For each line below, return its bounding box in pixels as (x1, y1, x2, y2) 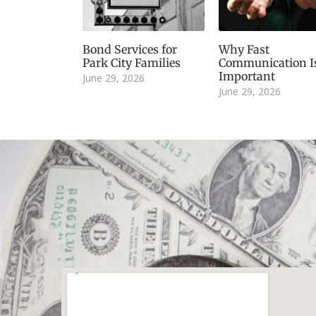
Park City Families (83, 56, 181, 71)
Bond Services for (83, 42, 177, 57)
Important (218, 69, 275, 84)
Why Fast (218, 42, 269, 57)
